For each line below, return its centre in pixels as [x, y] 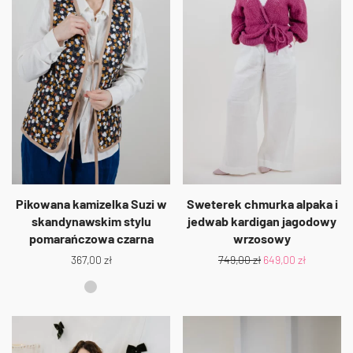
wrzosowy [262, 238]
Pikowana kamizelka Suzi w [91, 203]
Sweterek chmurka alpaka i [262, 203]
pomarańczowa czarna [91, 238]
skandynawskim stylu [91, 221]
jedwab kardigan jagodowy [262, 221]
